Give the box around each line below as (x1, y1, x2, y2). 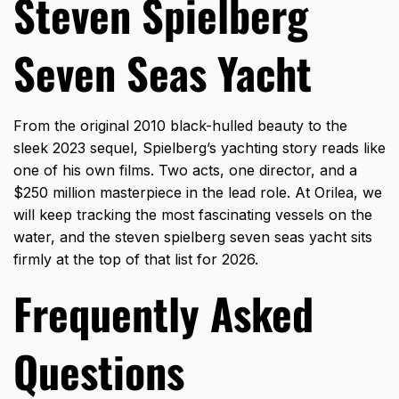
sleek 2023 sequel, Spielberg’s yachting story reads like (13, 139, 386, 158)
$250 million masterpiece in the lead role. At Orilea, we (13, 183, 382, 202)
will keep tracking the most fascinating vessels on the (13, 206, 372, 224)
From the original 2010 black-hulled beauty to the (13, 117, 347, 135)
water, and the (13, 228, 115, 247)
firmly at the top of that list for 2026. (13, 250, 258, 269)
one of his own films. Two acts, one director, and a (13, 161, 357, 180)
